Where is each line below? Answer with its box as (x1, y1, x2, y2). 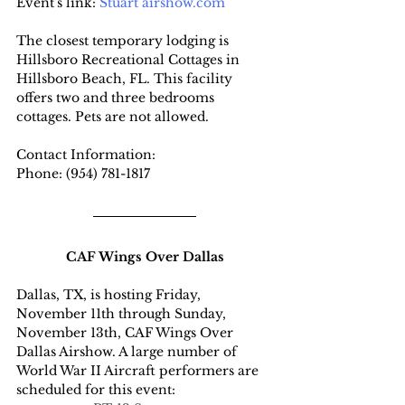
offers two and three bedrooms (16, 89, 218, 107)
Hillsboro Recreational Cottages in (16, 52, 243, 69)
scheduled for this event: (16, 381, 175, 399)
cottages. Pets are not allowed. (16, 108, 209, 126)
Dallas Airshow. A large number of (16, 344, 240, 361)
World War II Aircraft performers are (16, 363, 262, 380)
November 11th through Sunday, (16, 306, 230, 323)
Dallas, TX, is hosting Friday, (16, 287, 204, 304)
